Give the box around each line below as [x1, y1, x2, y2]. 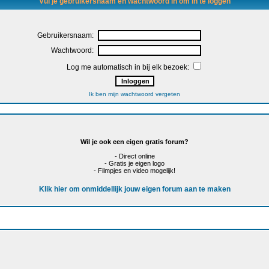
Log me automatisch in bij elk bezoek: [66, 63, 191, 71]
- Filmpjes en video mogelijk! [94, 167, 175, 174]
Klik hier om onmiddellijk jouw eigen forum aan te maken [38, 185, 231, 193]
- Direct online [114, 153, 155, 160]
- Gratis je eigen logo [104, 160, 165, 167]
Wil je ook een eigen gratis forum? [80, 138, 189, 145]
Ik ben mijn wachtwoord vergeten [89, 91, 180, 97]
